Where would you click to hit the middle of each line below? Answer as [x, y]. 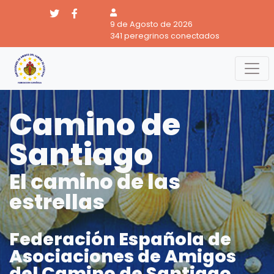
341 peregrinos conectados [165, 36]
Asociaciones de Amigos [123, 256]
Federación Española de [120, 239]
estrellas [57, 202]
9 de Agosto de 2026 [151, 24]
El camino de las [95, 182]
